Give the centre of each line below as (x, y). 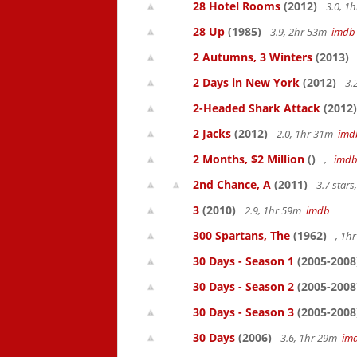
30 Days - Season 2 (243, 286)
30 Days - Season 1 (243, 261)
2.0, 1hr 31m (306, 134)
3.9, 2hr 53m (300, 32)
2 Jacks (212, 133)
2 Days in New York (246, 82)
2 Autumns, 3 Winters (253, 57)
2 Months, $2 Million (249, 159)
